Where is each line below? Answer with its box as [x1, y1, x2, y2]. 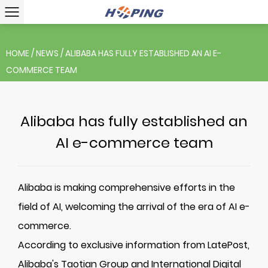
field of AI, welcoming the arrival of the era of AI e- [18, 200, 250, 214]
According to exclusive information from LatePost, [18, 238, 249, 252]
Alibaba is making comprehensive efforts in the [18, 181, 235, 194]
